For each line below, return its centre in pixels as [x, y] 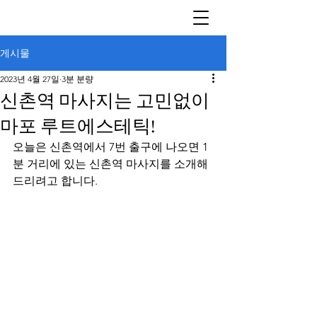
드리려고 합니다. [55, 181]
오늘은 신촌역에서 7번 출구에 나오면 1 [110, 147]
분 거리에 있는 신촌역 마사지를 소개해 [112, 164]
